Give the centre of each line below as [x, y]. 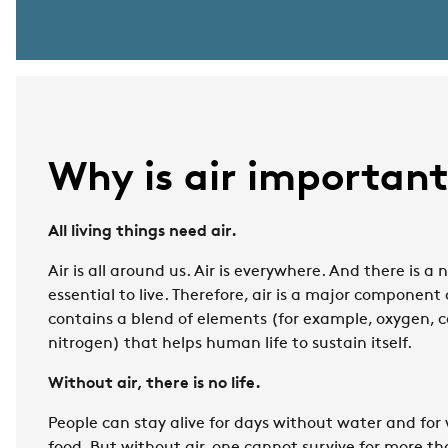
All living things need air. [142, 232]
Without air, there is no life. [154, 384]
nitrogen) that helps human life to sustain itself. [230, 344]
